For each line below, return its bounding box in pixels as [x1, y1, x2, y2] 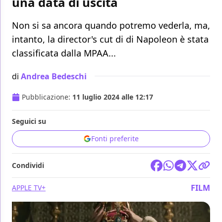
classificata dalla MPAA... [12, 47, 116, 59]
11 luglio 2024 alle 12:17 [72, 92, 153, 102]
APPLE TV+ [12, 183, 46, 193]
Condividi [12, 161, 44, 170]
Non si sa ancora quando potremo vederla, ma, [12, 19, 210, 32]
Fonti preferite [91, 134, 139, 144]
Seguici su [12, 116, 46, 126]
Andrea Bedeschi [21, 70, 87, 82]
